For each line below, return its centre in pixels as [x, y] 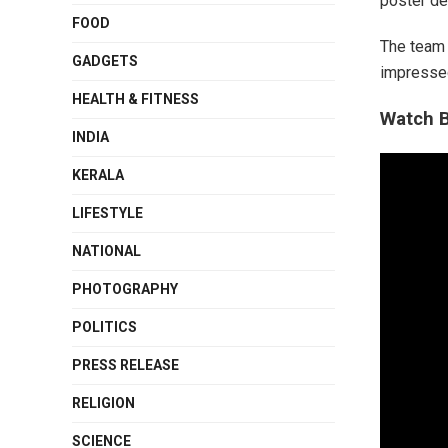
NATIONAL [106, 251]
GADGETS [105, 61]
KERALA [98, 175]
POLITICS [104, 327]
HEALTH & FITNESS [135, 99]
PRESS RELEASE [125, 365]
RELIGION [103, 403]
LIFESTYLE [107, 213]
